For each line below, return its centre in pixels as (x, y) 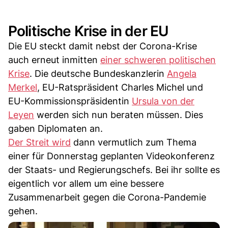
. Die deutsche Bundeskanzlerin (98, 73)
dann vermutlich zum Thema (134, 142)
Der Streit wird (39, 142)
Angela (182, 73)
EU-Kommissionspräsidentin (70, 101)
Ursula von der (163, 101)
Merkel (23, 87)
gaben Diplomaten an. (55, 128)
